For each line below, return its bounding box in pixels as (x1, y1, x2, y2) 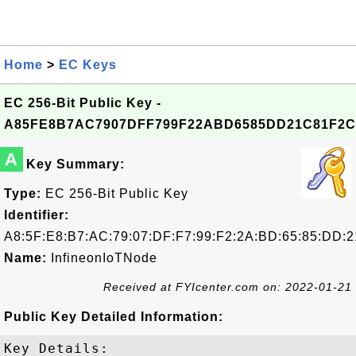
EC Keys (59, 58, 117, 72)
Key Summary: (26, 157, 125, 171)
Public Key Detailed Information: (4, 310, 223, 323)
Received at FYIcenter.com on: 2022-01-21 (103, 281, 352, 293)
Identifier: (4, 208, 69, 222)
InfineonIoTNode (47, 251, 157, 265)
